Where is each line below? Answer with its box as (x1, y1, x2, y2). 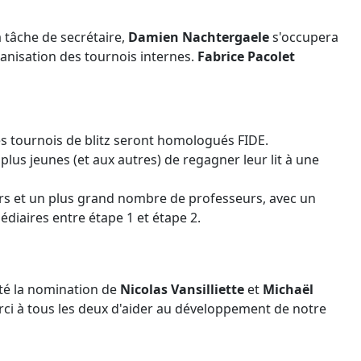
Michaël (263, 280, 313, 299)
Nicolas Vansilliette (120, 280, 244, 299)
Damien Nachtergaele (128, 28, 269, 47)
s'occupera (269, 28, 338, 47)
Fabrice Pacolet (197, 48, 295, 66)
